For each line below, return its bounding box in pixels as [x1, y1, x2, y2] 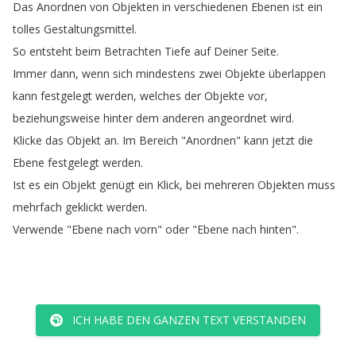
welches [140, 88, 181, 103]
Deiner [214, 44, 248, 59]
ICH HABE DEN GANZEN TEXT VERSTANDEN [72, 312, 306, 327]
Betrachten [104, 44, 161, 59]
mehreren [204, 177, 254, 192]
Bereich [139, 133, 178, 148]
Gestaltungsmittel [44, 21, 134, 37]
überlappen [269, 66, 326, 81]
